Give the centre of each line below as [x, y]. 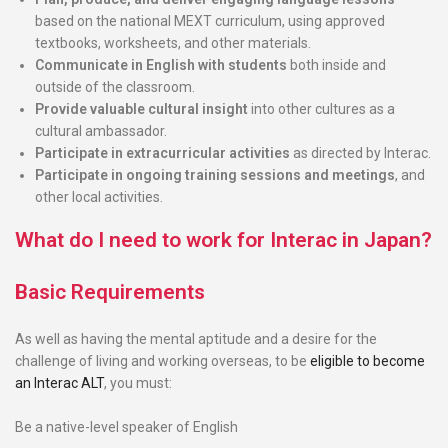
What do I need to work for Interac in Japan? [223, 240]
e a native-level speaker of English [131, 427]
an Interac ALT [59, 383]
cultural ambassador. [101, 131]
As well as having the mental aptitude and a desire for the [196, 339]
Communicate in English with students [161, 65]
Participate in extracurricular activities [162, 153]
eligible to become [367, 361]
